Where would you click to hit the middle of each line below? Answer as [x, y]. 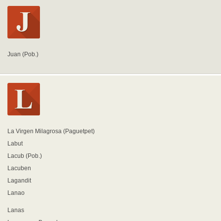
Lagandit [19, 181]
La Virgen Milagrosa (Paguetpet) [51, 131]
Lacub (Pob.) [25, 156]
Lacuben [19, 168]
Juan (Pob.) [23, 54]
